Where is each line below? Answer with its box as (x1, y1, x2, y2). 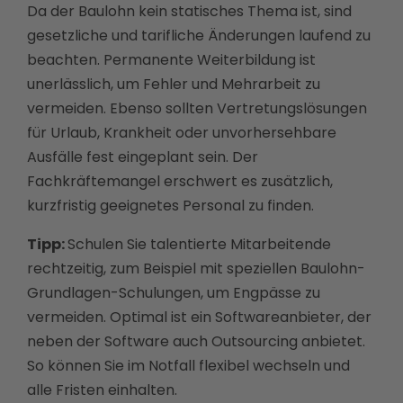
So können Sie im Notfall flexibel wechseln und (27, 355, 350, 376)
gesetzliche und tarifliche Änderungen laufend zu (27, 25, 371, 46)
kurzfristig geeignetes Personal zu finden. (27, 195, 314, 216)
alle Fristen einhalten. (27, 380, 177, 400)
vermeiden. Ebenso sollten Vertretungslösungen (27, 98, 367, 119)
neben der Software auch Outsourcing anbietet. (27, 331, 365, 352)
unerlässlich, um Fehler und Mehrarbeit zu (27, 74, 320, 94)
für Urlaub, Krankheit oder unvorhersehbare (27, 122, 336, 143)
